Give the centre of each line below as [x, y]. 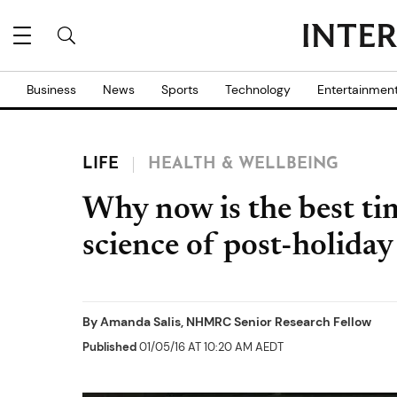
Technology [258, 90]
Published [109, 347]
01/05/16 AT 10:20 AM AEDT [210, 347]
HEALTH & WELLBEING [243, 164]
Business [51, 90]
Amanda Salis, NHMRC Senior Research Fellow [236, 322]
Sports [180, 90]
